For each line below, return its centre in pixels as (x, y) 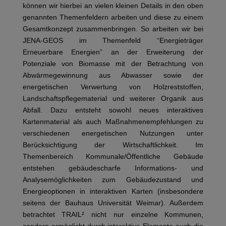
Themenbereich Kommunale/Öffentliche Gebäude (113, 156)
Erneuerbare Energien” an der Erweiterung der (113, 52)
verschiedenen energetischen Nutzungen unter (113, 133)
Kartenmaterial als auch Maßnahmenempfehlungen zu (113, 121)
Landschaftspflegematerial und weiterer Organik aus (113, 98)
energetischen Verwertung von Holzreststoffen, (113, 87)
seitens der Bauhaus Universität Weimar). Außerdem (113, 203)
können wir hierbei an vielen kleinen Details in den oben (113, 5)
